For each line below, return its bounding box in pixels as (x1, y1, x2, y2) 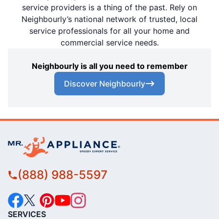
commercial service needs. (60, 38, 159, 48)
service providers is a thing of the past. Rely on (22, 2, 197, 13)
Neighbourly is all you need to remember (31, 61, 188, 71)
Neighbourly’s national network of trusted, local (22, 14, 197, 24)
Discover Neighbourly (64, 79, 145, 89)
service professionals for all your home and (29, 26, 190, 36)
